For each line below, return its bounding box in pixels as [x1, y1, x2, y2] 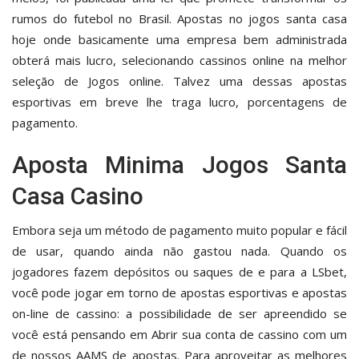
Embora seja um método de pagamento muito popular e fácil [12, 221, 347, 238]
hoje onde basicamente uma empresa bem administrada [12, 30, 347, 47]
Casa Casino [12, 181, 143, 210]
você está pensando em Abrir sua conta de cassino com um [12, 325, 347, 342]
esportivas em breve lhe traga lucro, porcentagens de [12, 93, 347, 110]
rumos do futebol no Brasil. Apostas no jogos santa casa [12, 10, 347, 26]
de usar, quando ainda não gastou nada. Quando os [12, 242, 347, 259]
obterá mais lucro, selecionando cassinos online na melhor [12, 51, 347, 68]
